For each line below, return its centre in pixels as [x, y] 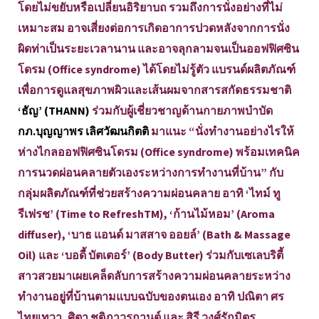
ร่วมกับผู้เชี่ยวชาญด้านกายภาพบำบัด [181, 110]
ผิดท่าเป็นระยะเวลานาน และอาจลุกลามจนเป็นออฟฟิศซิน [158, 48]
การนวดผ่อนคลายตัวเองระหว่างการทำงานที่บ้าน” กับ [151, 172]
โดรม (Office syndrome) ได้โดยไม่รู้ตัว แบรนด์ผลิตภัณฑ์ [157, 69]
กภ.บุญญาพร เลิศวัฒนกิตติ [84, 131]
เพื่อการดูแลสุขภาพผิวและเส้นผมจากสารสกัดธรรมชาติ [155, 90]
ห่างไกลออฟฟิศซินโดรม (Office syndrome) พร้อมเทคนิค [159, 152]
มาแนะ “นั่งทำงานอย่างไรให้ [223, 131]
